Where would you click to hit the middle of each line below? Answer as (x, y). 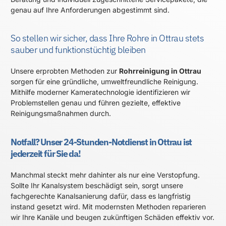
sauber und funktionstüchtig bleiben (78, 50)
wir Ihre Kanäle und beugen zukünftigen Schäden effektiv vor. (112, 217)
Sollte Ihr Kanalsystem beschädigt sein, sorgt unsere (97, 185)
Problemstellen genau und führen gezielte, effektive (96, 103)
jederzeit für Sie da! (46, 153)
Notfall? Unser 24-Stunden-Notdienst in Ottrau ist (101, 142)
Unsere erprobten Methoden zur (65, 71)
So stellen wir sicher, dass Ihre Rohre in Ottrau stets (107, 38)
